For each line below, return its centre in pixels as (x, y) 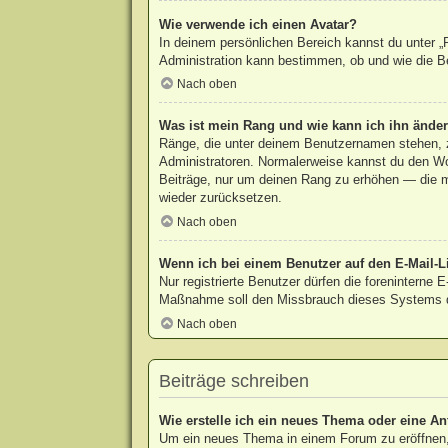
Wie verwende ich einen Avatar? (257, 24)
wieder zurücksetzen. (220, 198)
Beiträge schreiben (233, 380)
